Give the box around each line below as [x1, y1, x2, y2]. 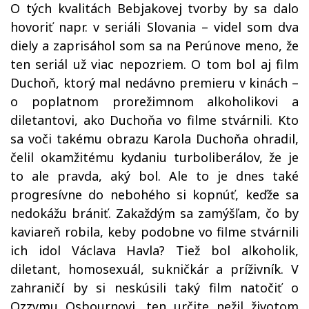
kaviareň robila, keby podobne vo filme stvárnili [10, 223, 299, 241]
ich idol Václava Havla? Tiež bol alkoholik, [10, 242, 299, 259]
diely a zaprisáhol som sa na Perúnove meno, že [10, 37, 299, 54]
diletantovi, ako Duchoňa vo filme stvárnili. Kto [10, 112, 299, 129]
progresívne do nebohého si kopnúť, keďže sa [10, 186, 299, 203]
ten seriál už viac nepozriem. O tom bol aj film [10, 56, 299, 73]
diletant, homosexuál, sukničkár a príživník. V [10, 261, 299, 278]
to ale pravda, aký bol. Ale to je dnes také [10, 168, 299, 185]
